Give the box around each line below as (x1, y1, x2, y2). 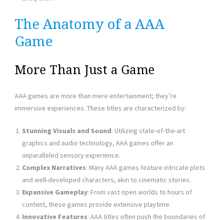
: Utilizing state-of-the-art (111, 126, 185, 136)
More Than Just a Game (15, 63, 155, 78)
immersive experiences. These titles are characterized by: (15, 104, 186, 113)
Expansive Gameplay (22, 188, 87, 197)
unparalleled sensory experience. (22, 151, 120, 160)
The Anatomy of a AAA (15, 16, 165, 33)
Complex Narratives (22, 163, 86, 172)
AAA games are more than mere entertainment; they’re (15, 91, 177, 101)
